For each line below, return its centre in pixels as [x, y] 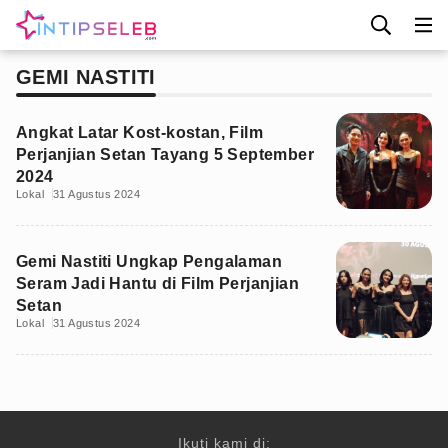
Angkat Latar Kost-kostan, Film [139, 132]
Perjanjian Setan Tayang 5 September [165, 154]
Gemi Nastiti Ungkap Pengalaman [149, 261]
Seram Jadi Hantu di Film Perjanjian [157, 283]
